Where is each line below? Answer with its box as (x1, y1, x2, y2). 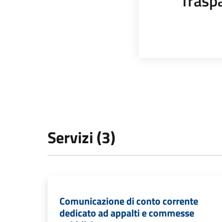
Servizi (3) (48, 125, 115, 149)
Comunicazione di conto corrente (59, 193, 198, 209)
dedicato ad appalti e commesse (59, 205, 194, 221)
